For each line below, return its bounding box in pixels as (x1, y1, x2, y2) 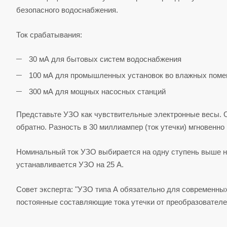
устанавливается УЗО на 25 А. (16, 160, 124, 169)
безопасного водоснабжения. (16, 6, 118, 15)
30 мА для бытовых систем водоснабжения (29, 55, 181, 64)
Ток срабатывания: (16, 30, 82, 40)
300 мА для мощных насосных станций (29, 87, 166, 96)
